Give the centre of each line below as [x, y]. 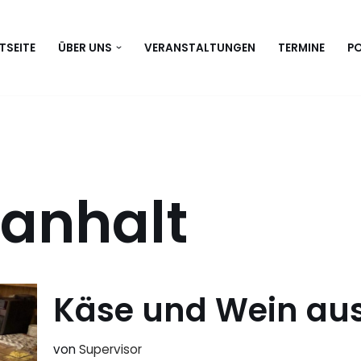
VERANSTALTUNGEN [199, 48]
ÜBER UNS [85, 48]
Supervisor [110, 349]
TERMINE [301, 48]
